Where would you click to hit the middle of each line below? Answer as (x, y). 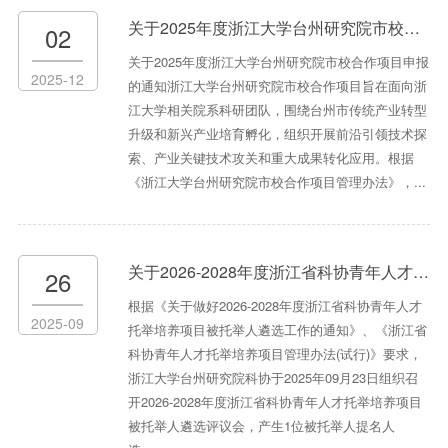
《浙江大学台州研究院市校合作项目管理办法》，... (276, 182)
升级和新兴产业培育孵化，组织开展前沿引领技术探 (277, 134)
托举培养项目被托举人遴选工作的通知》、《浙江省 (277, 330)
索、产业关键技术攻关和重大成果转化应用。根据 (270, 158)
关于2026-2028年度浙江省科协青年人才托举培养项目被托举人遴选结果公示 (270, 272)
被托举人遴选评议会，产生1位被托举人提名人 (261, 426)
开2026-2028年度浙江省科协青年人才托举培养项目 (274, 402)
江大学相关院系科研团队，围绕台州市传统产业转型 (277, 110)
